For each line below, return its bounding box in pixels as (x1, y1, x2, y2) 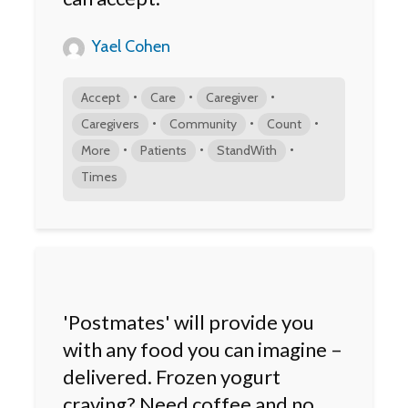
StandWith (217, 142, 277, 159)
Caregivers (81, 116, 139, 133)
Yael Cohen (88, 36, 170, 57)
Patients (140, 142, 187, 159)
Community (169, 116, 237, 133)
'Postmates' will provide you (63, 310, 314, 335)
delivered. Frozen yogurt (63, 364, 280, 390)
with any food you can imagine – (63, 337, 342, 362)
